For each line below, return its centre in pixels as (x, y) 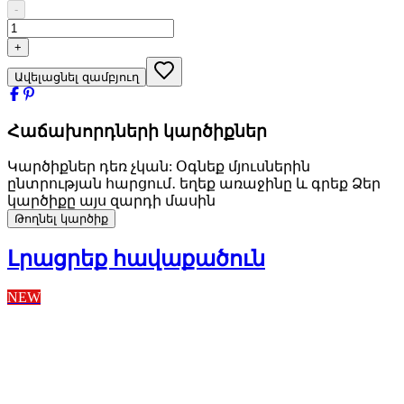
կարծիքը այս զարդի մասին (111, 201)
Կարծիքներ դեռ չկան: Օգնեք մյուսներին (159, 167)
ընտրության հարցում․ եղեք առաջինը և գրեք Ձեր (194, 184)
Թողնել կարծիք (61, 219)
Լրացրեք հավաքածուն (136, 259)
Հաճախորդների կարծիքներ (137, 131)
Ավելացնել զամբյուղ (77, 77)
